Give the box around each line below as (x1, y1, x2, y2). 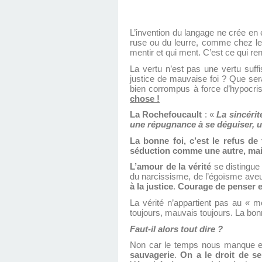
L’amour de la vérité (130, 162, 212, 172)
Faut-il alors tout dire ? (130, 224, 223, 234)
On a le (180, 250, 212, 260)
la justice (137, 182, 173, 192)
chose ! (130, 94, 160, 104)
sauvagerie (130, 250, 174, 260)
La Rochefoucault (130, 110, 205, 120)
